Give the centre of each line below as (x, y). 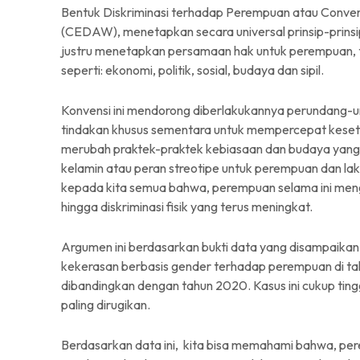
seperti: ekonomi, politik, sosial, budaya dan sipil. (192, 70)
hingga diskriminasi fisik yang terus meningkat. (187, 207)
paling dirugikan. (106, 305)
